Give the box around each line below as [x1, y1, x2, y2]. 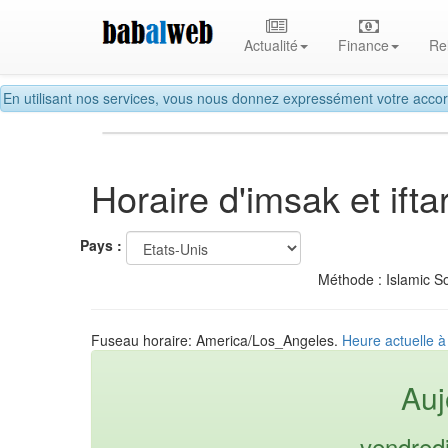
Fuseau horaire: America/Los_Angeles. [91, 329, 342, 350]
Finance [338, 35, 390, 55]
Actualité [244, 35, 299, 55]
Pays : [80, 235, 122, 256]
